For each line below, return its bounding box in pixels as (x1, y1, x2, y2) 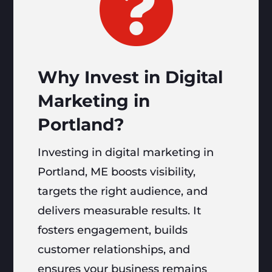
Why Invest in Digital (38, 67, 223, 88)
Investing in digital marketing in (38, 146, 214, 160)
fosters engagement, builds (38, 223, 188, 237)
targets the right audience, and (38, 185, 208, 199)
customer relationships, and (38, 243, 191, 257)
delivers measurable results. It (38, 204, 202, 218)
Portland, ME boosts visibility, (38, 165, 196, 179)
